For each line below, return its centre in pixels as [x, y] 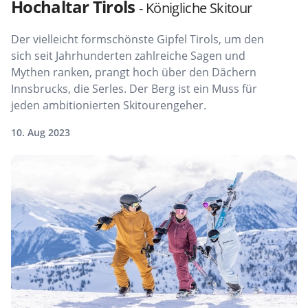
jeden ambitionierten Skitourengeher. [109, 106]
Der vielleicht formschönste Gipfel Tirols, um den [137, 40]
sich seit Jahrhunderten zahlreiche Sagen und [128, 56]
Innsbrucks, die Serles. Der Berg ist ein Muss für [134, 89]
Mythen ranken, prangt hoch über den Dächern [134, 73]
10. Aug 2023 [41, 133]
